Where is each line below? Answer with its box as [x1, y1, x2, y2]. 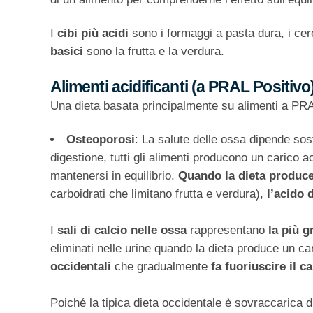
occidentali [50, 260, 115, 274]
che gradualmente [115, 260, 211, 274]
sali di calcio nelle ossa [57, 224, 187, 238]
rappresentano [187, 224, 265, 238]
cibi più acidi [57, 27, 129, 41]
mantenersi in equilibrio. [50, 169, 178, 183]
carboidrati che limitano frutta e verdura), [50, 187, 267, 201]
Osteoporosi [66, 133, 135, 147]
